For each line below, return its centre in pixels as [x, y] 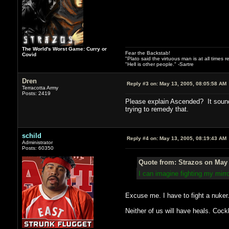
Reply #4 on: [142, 138]
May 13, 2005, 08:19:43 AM [192, 138]
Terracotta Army [40, 87]
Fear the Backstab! [147, 53]
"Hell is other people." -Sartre [159, 64]
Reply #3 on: [142, 83]
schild [31, 135]
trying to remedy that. [157, 109]
